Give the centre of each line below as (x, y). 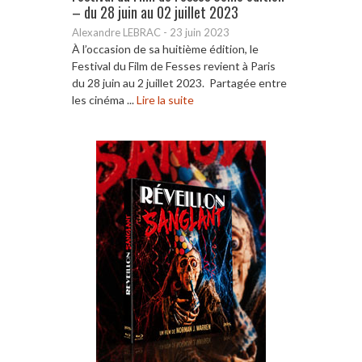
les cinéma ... (104, 99)
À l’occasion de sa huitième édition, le (165, 48)
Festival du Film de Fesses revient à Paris (174, 65)
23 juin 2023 (200, 32)
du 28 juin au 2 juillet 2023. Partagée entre (179, 82)
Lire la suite (165, 99)
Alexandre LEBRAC (116, 32)
